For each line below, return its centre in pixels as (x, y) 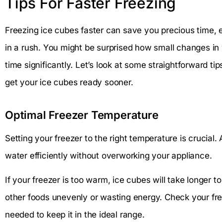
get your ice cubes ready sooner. (69, 82)
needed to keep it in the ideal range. (75, 215)
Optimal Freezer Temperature (82, 115)
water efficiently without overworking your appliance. (109, 155)
